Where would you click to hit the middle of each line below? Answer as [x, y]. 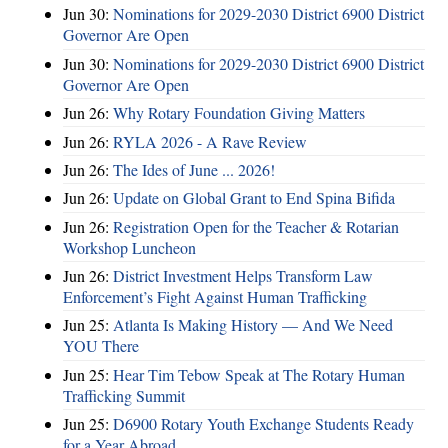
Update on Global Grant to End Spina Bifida [254, 198]
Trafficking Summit [124, 395]
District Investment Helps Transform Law [243, 276]
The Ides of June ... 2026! [194, 169]
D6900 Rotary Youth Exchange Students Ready [263, 424]
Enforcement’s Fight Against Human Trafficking [215, 297]
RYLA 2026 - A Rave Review [210, 141]
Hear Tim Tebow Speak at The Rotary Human [259, 374]
